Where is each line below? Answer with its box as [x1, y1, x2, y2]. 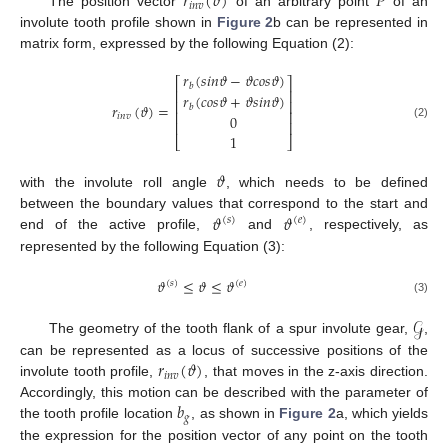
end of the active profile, [20, 216, 212, 233]
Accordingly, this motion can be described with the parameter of [20, 384, 428, 401]
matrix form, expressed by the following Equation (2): [20, 35, 354, 52]
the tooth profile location [20, 405, 177, 422]
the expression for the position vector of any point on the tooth [20, 426, 428, 443]
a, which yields [335, 405, 429, 422]
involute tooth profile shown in [20, 14, 217, 31]
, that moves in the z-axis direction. [204, 363, 429, 380]
